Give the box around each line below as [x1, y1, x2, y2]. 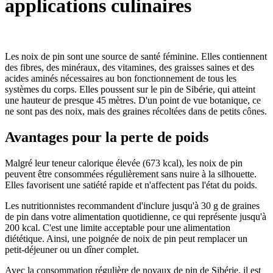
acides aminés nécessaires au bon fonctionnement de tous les [5, 73, 236, 83]
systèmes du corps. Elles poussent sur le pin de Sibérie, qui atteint [5, 83, 255, 94]
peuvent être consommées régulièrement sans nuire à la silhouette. [5, 168, 257, 179]
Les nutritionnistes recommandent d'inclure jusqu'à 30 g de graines [5, 200, 260, 211]
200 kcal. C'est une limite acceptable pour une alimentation [5, 222, 230, 233]
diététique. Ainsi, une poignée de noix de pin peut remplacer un [5, 233, 247, 244]
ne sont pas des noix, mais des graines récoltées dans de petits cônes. [5, 105, 267, 116]
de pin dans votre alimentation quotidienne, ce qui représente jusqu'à [5, 211, 266, 222]
